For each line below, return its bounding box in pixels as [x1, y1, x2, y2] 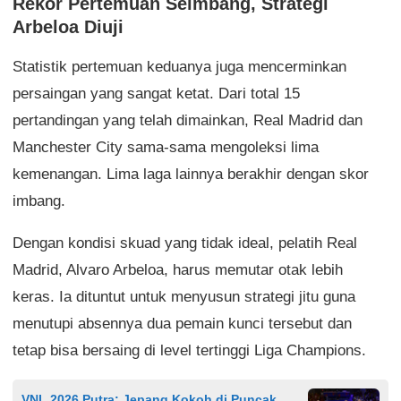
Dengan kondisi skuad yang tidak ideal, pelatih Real [13, 234, 357, 252]
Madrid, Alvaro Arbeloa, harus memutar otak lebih [13, 260, 343, 278]
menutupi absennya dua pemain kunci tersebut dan [13, 314, 352, 332]
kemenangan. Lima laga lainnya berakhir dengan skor [13, 165, 369, 183]
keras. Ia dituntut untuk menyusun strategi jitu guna [13, 287, 355, 305]
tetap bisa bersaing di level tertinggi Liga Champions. [13, 341, 366, 359]
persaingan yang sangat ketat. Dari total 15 [13, 84, 300, 102]
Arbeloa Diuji [13, 16, 124, 37]
